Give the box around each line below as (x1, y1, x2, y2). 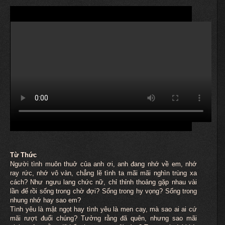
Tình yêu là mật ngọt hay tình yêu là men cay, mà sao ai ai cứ (10, 205, 197, 213)
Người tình (10, 160, 45, 168)
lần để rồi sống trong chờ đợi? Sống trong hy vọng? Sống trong (10, 187, 197, 195)
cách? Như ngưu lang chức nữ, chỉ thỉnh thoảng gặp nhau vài (10, 178, 197, 186)
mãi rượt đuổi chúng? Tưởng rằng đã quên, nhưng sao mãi (10, 214, 197, 222)
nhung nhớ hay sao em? (10, 196, 81, 204)
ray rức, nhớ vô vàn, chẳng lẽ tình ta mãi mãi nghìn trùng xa (10, 169, 197, 177)
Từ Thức (10, 151, 37, 159)
